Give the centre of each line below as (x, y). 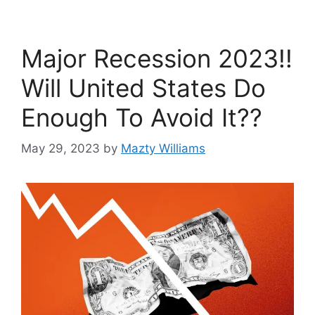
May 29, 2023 (60, 149)
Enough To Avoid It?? (142, 117)
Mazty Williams (163, 149)
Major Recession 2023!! (157, 58)
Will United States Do (143, 88)
